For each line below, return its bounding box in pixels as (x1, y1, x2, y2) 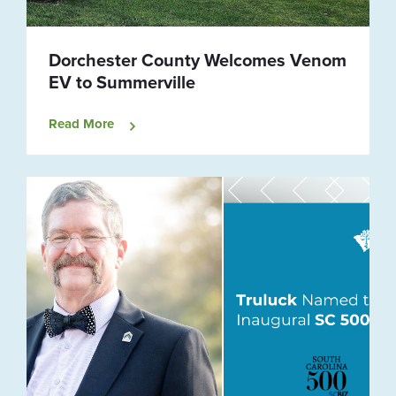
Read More (49, 114, 114, 134)
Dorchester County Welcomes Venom (49, 47, 346, 73)
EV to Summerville (49, 69, 195, 95)
